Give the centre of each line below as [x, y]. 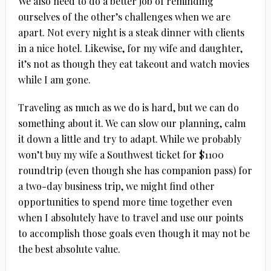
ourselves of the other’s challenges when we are [124, 16]
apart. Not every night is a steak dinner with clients [131, 32]
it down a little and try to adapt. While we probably [129, 139]
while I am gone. [54, 79]
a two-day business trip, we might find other [116, 186]
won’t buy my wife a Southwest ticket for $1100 [121, 154]
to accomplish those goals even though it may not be [134, 233]
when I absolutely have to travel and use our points [130, 217]
